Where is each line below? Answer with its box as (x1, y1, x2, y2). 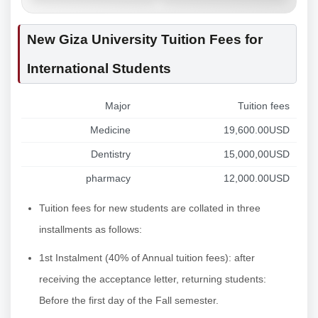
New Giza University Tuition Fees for (27, 31, 263, 47)
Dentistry (91, 148, 131, 160)
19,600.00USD (224, 124, 290, 136)
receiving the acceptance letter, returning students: (39, 273, 266, 285)
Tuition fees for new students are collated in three (39, 202, 261, 214)
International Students (27, 60, 171, 76)
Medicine (90, 124, 131, 136)
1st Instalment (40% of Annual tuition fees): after (39, 251, 255, 263)
